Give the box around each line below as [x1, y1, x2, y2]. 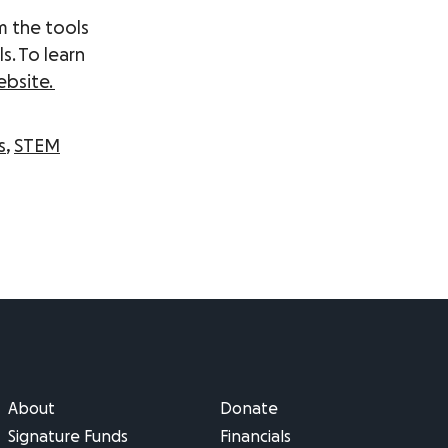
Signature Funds [8, 429, 128, 445]
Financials [220, 429, 291, 445]
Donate [220, 401, 278, 417]
